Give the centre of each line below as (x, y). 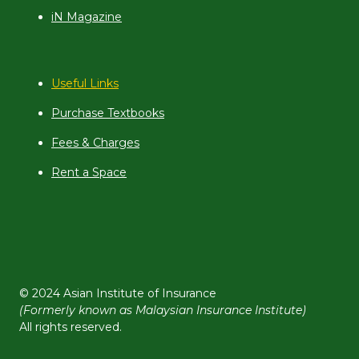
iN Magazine (87, 16)
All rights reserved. (71, 327)
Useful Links (85, 83)
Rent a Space (89, 172)
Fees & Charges (95, 142)
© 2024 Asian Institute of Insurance (118, 293)
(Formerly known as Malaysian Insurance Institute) (163, 310)
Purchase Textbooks (108, 113)
